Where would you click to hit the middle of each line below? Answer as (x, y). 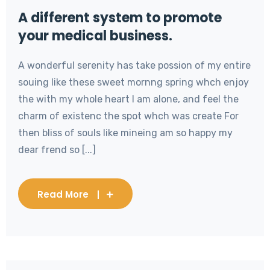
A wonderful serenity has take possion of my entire (134, 65)
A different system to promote (120, 17)
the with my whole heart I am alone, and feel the (128, 99)
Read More (63, 194)
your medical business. (95, 36)
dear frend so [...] (57, 149)
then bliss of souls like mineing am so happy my (125, 133)
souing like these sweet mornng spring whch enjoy (133, 82)
